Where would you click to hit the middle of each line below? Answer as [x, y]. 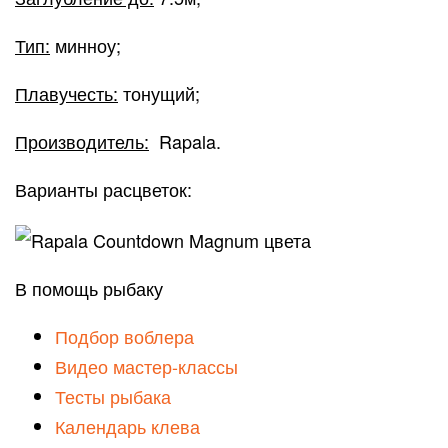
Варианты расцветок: [103, 188]
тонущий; [159, 92]
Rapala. [185, 140]
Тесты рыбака [113, 395]
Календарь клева [127, 425]
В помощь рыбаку [89, 287]
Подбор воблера [124, 335]
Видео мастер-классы [146, 365]
